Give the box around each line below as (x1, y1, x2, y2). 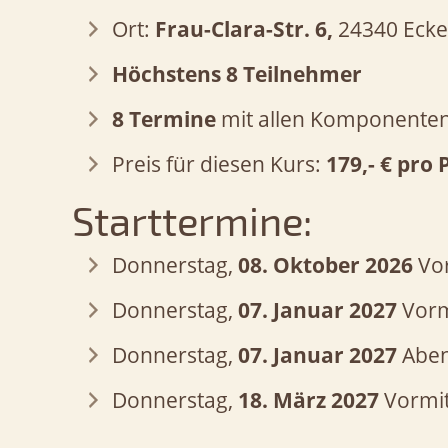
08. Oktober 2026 (238, 251, 413, 279)
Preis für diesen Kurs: (112, 150, 326, 178)
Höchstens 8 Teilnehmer (112, 60, 362, 88)
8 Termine (112, 105, 216, 133)
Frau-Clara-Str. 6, (155, 15, 333, 43)
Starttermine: (72, 196, 312, 244)
